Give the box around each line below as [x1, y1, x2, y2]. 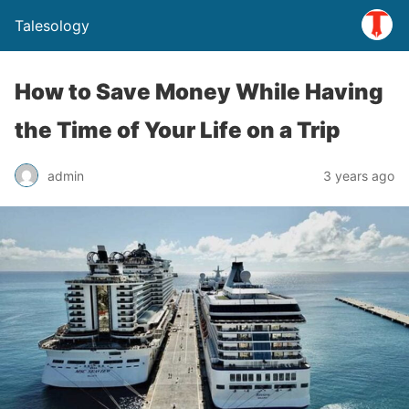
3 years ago [323, 167, 394, 184]
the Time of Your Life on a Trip [15, 117, 341, 143]
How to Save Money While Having [15, 79, 383, 105]
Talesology [15, 16, 89, 35]
